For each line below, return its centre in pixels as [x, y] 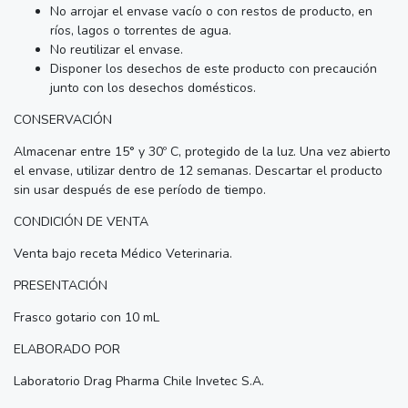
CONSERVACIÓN [63, 119]
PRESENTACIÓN [61, 285]
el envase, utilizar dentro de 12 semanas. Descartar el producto [198, 170]
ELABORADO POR [67, 349]
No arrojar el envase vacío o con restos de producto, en [211, 11]
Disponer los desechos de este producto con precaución [214, 68]
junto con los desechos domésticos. [153, 87]
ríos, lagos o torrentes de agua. [141, 30]
